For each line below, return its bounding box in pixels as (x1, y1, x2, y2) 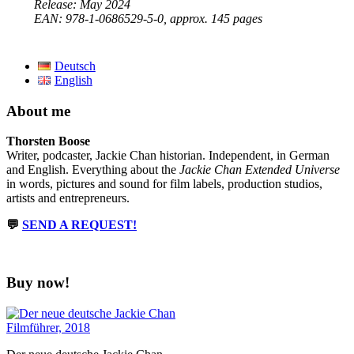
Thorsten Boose (6, 134, 90, 149)
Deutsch (54, 58, 96, 73)
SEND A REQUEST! (22, 218, 137, 232)
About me (6, 102, 70, 119)
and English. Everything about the (6, 163, 179, 177)
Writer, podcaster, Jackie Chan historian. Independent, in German (6, 149, 330, 163)
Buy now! (6, 273, 70, 291)
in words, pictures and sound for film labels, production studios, (6, 177, 322, 191)
